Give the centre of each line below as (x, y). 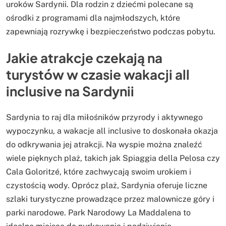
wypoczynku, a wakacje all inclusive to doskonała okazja (112, 131)
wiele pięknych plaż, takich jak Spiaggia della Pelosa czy (113, 158)
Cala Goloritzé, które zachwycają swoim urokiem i (99, 172)
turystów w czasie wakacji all (98, 75)
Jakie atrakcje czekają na (84, 58)
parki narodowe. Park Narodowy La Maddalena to (98, 212)
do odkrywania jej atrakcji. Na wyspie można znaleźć (104, 144)
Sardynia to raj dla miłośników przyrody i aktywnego (104, 117)
